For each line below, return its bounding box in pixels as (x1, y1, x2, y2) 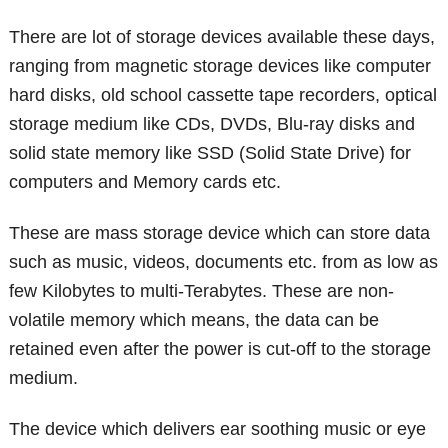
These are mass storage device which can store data (9, 223, 431, 244)
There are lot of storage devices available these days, (9, 27, 436, 48)
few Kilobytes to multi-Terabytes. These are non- (9, 281, 395, 302)
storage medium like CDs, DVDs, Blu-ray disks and (9, 114, 416, 135)
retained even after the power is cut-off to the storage (9, 339, 432, 360)
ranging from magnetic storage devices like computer (9, 56, 432, 77)
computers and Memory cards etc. (9, 172, 282, 193)
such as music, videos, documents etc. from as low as (9, 252, 439, 273)
